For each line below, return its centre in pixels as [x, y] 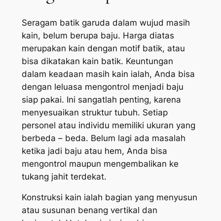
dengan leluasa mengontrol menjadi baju [102, 87]
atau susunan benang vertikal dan [89, 210]
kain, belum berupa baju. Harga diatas [98, 35]
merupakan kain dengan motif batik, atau [103, 48]
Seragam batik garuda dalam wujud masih [106, 22]
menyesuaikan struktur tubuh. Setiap [94, 112]
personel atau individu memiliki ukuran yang [108, 125]
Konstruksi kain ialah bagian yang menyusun [109, 198]
